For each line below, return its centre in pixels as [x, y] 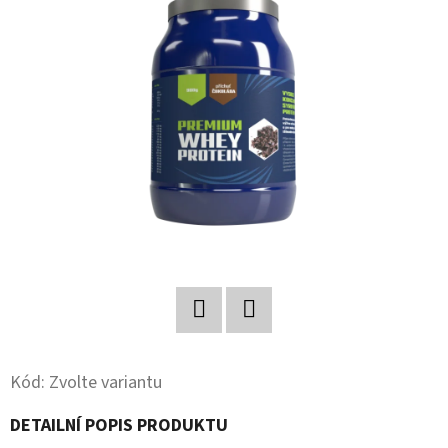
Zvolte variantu [105, 382]
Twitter [226, 348]
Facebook [283, 348]
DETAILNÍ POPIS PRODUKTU [119, 425]
